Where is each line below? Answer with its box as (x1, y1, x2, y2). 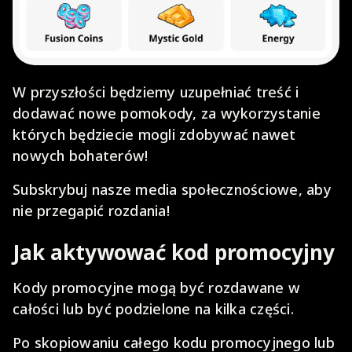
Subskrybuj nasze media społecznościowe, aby (13, 179, 332, 199)
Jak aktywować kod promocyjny (13, 237, 335, 266)
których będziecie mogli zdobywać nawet (13, 124, 296, 144)
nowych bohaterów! (13, 145, 148, 165)
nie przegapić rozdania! (13, 200, 170, 220)
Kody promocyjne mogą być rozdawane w (13, 277, 300, 297)
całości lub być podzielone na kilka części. (13, 299, 294, 318)
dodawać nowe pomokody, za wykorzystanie (13, 103, 321, 123)
